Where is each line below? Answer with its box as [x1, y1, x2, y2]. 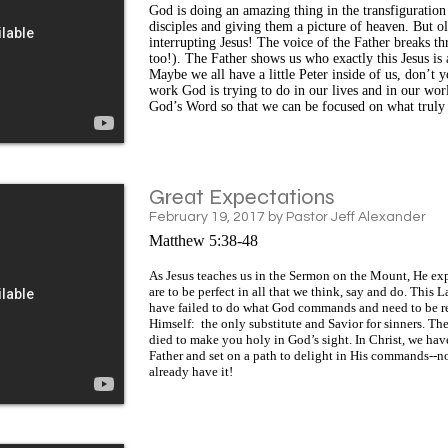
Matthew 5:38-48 [149, 231, 258, 249]
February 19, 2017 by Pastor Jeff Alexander [149, 209, 426, 224]
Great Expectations [149, 183, 335, 210]
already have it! [149, 363, 233, 379]
